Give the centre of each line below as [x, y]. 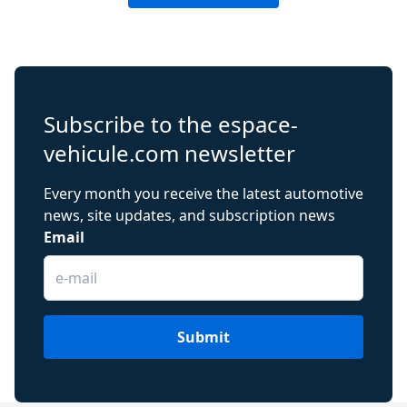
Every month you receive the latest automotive [203, 193]
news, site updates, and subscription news [189, 215]
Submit [203, 337]
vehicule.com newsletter [169, 153]
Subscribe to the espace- [171, 124]
